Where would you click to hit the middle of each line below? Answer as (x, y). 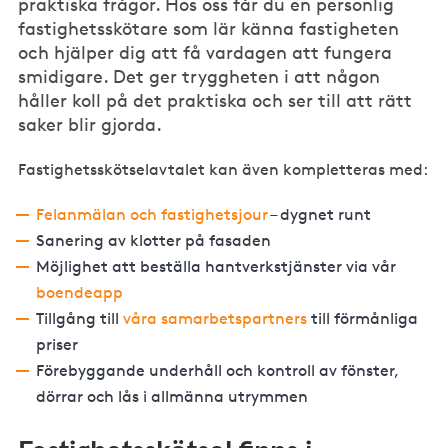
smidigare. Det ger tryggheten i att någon (199, 75)
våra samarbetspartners (214, 318)
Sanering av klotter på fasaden (153, 240)
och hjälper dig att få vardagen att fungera (205, 51)
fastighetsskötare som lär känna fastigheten (209, 27)
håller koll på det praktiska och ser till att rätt (215, 99)
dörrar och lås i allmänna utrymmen (171, 396)
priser (56, 344)
